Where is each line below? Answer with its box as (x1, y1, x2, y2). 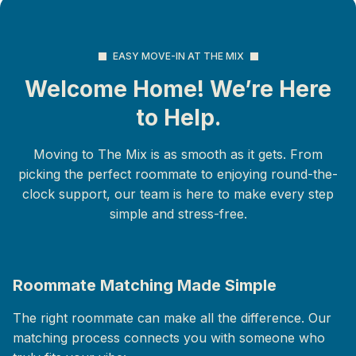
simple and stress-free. (109, 206, 247, 222)
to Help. (135, 104, 221, 131)
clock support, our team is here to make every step (22, 186, 334, 202)
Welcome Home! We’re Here (25, 75, 331, 103)
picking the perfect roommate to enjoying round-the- (18, 166, 338, 182)
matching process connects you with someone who (13, 330, 325, 346)
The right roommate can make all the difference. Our (13, 310, 331, 326)
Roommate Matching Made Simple (13, 276, 277, 295)
